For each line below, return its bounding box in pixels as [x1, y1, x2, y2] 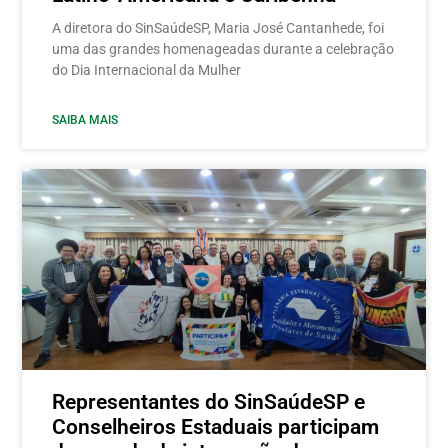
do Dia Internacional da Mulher [52, 61, 242, 78]
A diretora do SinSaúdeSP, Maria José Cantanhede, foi [52, 19, 385, 36]
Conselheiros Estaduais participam [52, 415, 380, 440]
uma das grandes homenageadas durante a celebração [52, 40, 395, 57]
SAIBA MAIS [52, 112, 119, 127]
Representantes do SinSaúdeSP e [52, 390, 366, 415]
